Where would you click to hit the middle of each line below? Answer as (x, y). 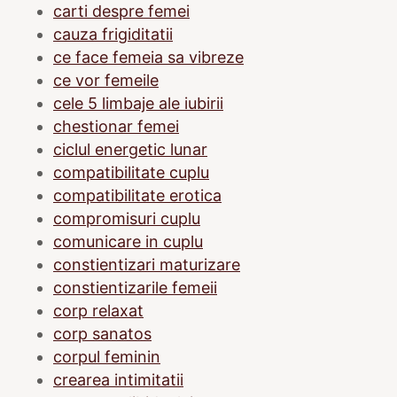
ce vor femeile (106, 80)
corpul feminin (107, 356)
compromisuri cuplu (127, 218)
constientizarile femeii (135, 287)
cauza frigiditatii (113, 34)
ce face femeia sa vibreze (148, 57)
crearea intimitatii (118, 379)
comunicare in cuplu (128, 241)
